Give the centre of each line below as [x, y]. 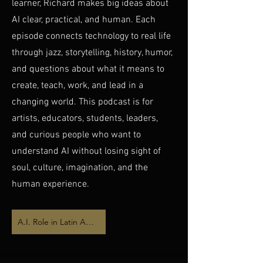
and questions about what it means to [88, 69]
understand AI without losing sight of [86, 151]
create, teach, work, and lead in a [77, 86]
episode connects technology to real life [91, 36]
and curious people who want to [76, 135]
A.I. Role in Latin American [90, 222]
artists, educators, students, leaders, [85, 119]
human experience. [50, 184]
